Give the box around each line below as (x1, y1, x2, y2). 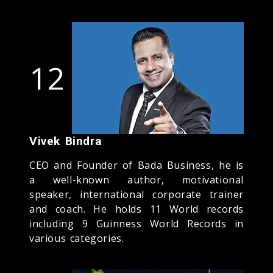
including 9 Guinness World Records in (29, 216, 244, 230)
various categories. (29, 231, 124, 245)
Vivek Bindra (29, 133, 102, 148)
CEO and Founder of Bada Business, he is (29, 158, 244, 172)
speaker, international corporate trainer (29, 187, 244, 201)
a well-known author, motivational (29, 172, 244, 186)
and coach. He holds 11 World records (29, 202, 244, 216)
